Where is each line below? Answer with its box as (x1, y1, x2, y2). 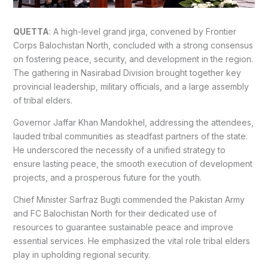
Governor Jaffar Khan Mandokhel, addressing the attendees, (13, 117, 254, 128)
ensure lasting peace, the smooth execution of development (13, 159, 252, 169)
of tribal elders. (13, 95, 72, 106)
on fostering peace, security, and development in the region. (13, 54, 253, 65)
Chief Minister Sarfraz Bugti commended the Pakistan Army (13, 194, 245, 205)
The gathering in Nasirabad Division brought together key (13, 68, 241, 78)
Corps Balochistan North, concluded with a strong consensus (13, 40, 253, 51)
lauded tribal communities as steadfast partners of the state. (13, 131, 248, 142)
